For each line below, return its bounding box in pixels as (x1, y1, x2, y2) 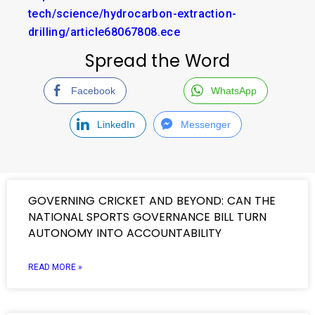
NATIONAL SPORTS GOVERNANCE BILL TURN (28, 209, 266, 225)
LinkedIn (96, 119, 135, 130)
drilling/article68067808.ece (28, 25, 181, 39)
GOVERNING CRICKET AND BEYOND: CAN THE (28, 193, 276, 209)
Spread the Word (84, 49, 231, 72)
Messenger (181, 119, 231, 130)
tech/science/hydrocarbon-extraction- (28, 7, 237, 20)
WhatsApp (211, 85, 257, 96)
